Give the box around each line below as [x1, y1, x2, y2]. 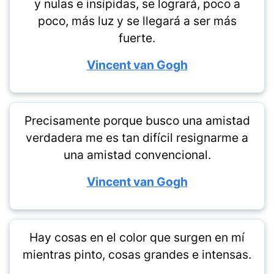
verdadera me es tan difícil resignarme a [26, 130, 248, 145]
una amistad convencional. [63, 147, 211, 162]
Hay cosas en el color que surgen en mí [29, 230, 245, 245]
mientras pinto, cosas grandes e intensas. [23, 247, 251, 262]
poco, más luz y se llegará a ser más [37, 13, 237, 28]
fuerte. [119, 31, 155, 45]
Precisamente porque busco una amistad [24, 113, 250, 128]
